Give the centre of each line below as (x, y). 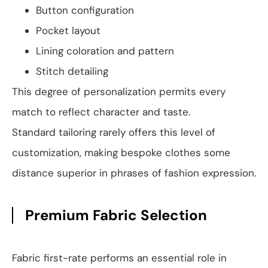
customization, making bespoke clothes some (121, 153)
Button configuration (85, 10)
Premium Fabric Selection (116, 215)
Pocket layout (68, 31)
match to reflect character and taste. (101, 112)
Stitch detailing (72, 71)
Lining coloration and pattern (105, 51)
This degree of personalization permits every (119, 92)
